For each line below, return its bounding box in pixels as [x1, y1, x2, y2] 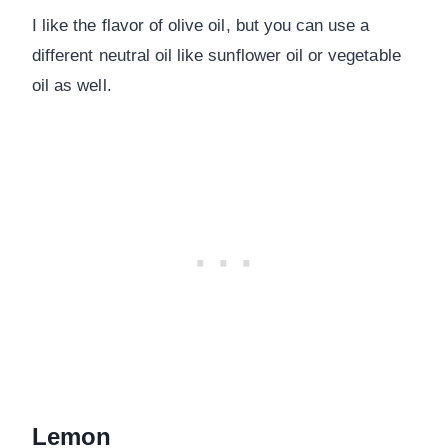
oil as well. [32, 76, 112, 96]
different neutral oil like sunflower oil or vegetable [32, 46, 401, 66]
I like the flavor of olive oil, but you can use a [32, 16, 370, 36]
